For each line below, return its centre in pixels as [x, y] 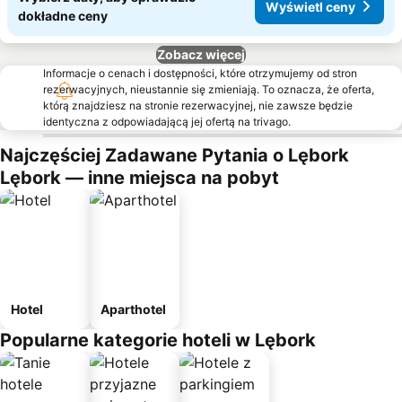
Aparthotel [133, 309]
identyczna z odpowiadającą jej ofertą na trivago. [167, 122]
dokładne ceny [63, 16]
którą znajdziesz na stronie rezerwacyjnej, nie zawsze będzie [198, 105]
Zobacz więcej [201, 54]
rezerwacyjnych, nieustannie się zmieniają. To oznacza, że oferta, [209, 89]
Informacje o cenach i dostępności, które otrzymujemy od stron [200, 73]
